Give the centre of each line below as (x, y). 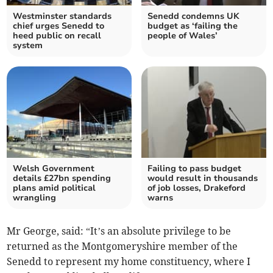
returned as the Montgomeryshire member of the (122, 246)
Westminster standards (62, 16)
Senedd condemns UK (193, 16)
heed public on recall (57, 36)
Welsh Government (54, 169)
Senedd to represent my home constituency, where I (129, 262)
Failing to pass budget (194, 169)
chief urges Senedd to (59, 26)
